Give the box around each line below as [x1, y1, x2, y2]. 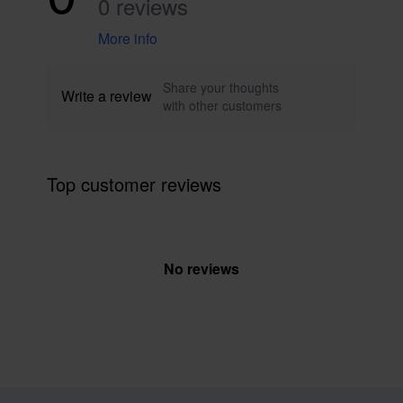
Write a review [61, 85, 152, 106]
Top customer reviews [47, 171, 221, 197]
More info [98, 28, 157, 49]
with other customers [163, 96, 282, 114]
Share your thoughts [163, 78, 279, 96]
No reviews [164, 258, 239, 279]
